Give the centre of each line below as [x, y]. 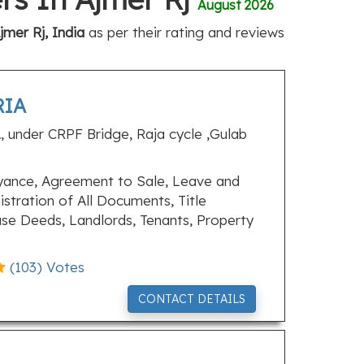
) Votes [60, 267]
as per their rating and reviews [185, 32]
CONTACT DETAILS [191, 299]
